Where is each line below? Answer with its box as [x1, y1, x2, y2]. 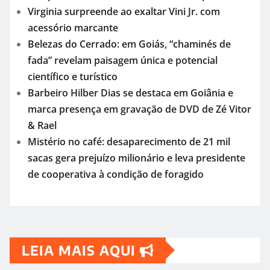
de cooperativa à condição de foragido [28, 167, 204, 181]
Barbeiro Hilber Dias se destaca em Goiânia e [28, 86, 233, 99]
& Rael [28, 118, 57, 132]
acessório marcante [28, 20, 118, 34]
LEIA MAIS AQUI [22, 241, 140, 259]
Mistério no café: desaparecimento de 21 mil [28, 134, 230, 148]
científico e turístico [28, 69, 118, 83]
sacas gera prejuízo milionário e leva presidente [28, 151, 245, 165]
